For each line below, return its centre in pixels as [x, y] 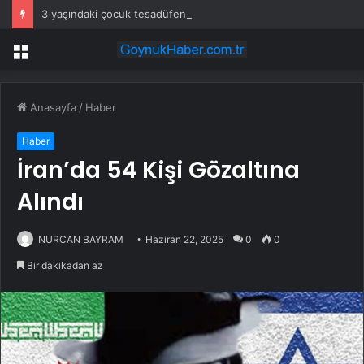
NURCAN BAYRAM [81, 240]
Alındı [50, 202]
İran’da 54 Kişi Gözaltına [158, 171]
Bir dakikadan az [64, 266]
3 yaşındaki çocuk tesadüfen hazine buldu [148, 14]
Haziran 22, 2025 [184, 240]
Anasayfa [52, 108]
